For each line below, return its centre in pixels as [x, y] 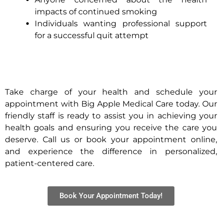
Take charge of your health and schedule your [111, 92]
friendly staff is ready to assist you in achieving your [111, 115]
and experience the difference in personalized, [111, 151]
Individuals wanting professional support [121, 23]
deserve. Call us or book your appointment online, [111, 139]
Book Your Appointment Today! [111, 196]
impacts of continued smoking [96, 11]
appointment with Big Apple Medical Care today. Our [111, 104]
